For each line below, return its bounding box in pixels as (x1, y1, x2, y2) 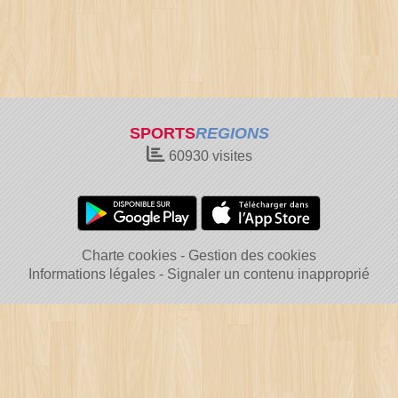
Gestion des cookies (188, 248, 316, 263)
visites (208, 148, 252, 163)
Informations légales (28, 267, 155, 282)
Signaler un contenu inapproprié (167, 267, 370, 282)
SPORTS (129, 124, 195, 142)
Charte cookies (82, 248, 177, 263)
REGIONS (195, 124, 269, 142)
